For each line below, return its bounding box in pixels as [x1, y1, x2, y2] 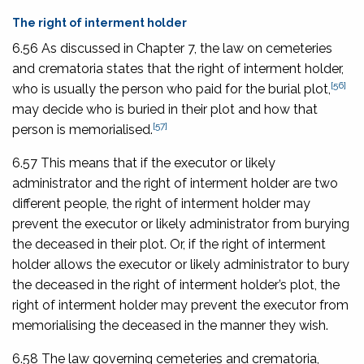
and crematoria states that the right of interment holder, [12, 60, 344, 76]
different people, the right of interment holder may [12, 195, 310, 211]
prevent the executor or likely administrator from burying [12, 215, 349, 232]
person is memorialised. [12, 121, 153, 137]
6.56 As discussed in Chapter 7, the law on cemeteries [12, 40, 332, 56]
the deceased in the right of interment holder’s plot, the [12, 276, 340, 292]
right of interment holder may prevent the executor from [12, 297, 349, 313]
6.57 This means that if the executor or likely [12, 154, 275, 171]
